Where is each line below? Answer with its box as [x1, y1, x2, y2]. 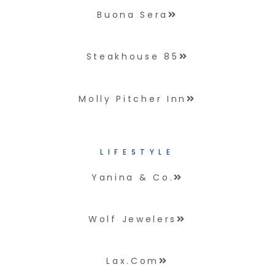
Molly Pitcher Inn [79, 92, 187, 105]
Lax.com [106, 255, 160, 268]
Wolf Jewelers [88, 212, 177, 225]
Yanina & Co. [91, 171, 174, 184]
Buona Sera [97, 9, 169, 21]
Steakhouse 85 [86, 50, 179, 63]
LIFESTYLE [100, 147, 175, 157]
